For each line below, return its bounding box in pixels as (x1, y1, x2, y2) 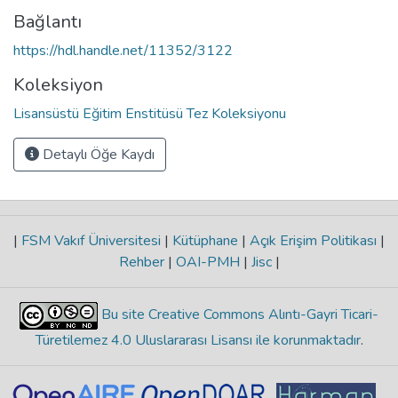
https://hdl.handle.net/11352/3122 (13, 40, 233, 60)
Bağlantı (13, 9, 82, 34)
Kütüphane (169, 231, 242, 251)
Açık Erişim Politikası (246, 231, 380, 251)
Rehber (118, 252, 168, 272)
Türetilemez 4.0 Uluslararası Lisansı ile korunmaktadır (35, 330, 361, 350)
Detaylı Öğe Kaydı (39, 144, 155, 164)
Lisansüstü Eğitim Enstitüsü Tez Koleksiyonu (13, 103, 286, 123)
